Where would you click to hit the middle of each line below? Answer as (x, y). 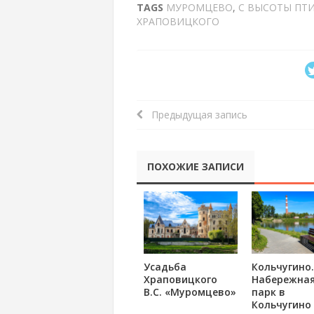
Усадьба (165, 267)
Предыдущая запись (195, 115)
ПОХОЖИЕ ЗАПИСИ (195, 166)
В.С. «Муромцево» (190, 292)
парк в (268, 292)
